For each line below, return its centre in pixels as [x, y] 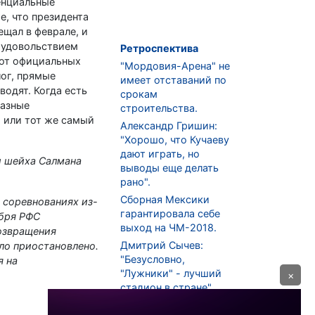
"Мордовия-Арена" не [175, 66]
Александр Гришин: [169, 126]
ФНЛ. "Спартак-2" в [168, 305]
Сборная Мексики [165, 200]
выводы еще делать [169, 168]
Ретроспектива [159, 49]
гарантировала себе [170, 214]
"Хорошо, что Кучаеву [175, 140]
